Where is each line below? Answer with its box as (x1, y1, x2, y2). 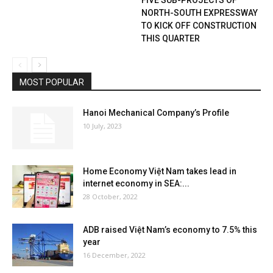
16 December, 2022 (83, 250, 146, 260)
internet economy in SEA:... (83, 178, 190, 188)
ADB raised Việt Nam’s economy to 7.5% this (83, 224, 257, 235)
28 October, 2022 (83, 191, 138, 201)
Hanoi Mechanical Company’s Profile (83, 107, 229, 118)
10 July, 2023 (83, 121, 122, 130)
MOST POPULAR (19, 77, 84, 87)
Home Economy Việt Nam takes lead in (83, 166, 236, 176)
